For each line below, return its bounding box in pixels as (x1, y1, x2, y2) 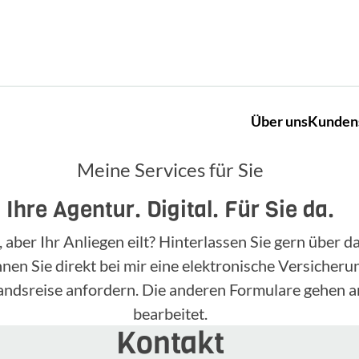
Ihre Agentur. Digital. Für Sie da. (6, 195, 334, 224)
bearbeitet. (132, 304, 208, 323)
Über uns (251, 112, 308, 130)
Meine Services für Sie (76, 158, 264, 181)
